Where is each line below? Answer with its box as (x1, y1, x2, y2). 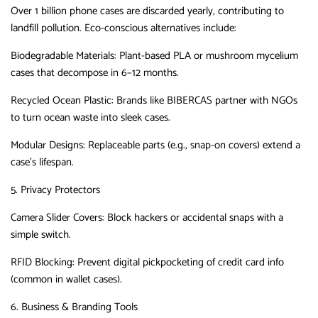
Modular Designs (11, 136, 83, 154)
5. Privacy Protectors (11, 180, 100, 199)
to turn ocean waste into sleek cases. (11, 108, 170, 126)
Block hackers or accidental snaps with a (104, 208, 283, 226)
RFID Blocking (11, 253, 72, 271)
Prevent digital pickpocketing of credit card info (75, 253, 284, 271)
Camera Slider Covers (11, 208, 102, 226)
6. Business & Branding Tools (11, 297, 138, 316)
